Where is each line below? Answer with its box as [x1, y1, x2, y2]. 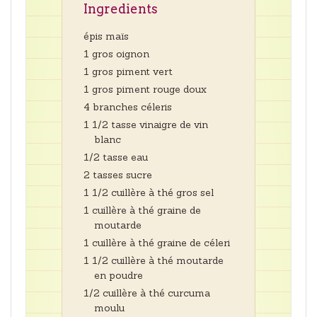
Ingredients [83, 1, 158, 17]
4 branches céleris [83, 100, 172, 114]
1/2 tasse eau [83, 151, 148, 164]
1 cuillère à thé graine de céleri [83, 236, 230, 250]
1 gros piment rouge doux [83, 83, 207, 96]
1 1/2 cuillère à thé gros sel [83, 186, 214, 200]
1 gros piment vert [83, 65, 173, 79]
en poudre [94, 269, 143, 282]
